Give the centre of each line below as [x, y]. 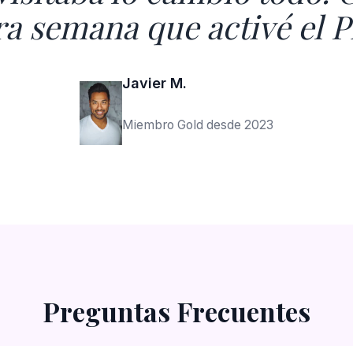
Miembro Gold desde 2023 [198, 125]
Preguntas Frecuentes [176, 311]
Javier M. [154, 84]
